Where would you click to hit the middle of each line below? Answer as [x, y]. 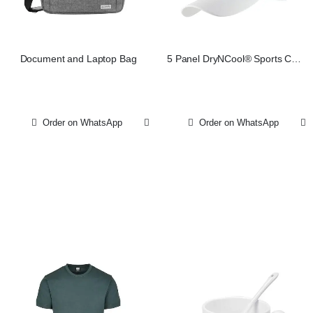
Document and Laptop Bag [78, 59]
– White [235, 72]
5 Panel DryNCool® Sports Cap [235, 59]
